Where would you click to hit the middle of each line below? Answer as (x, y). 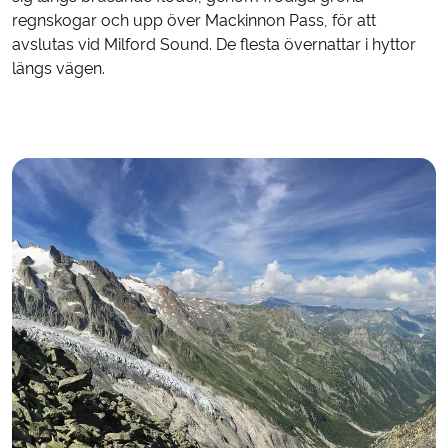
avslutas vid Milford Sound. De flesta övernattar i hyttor (214, 44)
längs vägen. (58, 68)
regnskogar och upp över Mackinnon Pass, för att (194, 20)
